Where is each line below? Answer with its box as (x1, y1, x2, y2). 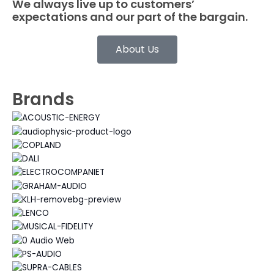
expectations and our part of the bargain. (12, 9, 248, 24)
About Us (115, 42, 159, 56)
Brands (12, 87, 74, 111)
